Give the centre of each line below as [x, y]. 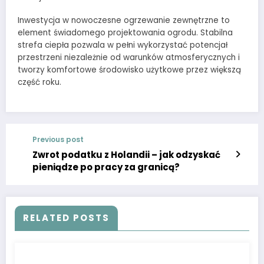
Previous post [58, 140]
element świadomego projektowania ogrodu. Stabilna [125, 33]
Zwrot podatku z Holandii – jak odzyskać [126, 155]
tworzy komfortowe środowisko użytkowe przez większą [129, 70]
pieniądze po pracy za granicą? [106, 167]
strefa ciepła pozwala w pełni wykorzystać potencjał [123, 45]
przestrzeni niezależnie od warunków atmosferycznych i [129, 58]
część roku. [39, 82]
